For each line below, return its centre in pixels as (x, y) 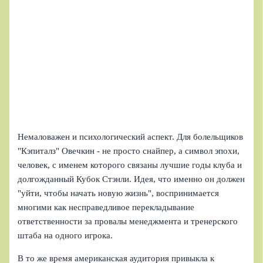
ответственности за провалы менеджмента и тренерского (128, 222)
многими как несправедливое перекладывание (106, 208)
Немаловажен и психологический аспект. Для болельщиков (131, 137)
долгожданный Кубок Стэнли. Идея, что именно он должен (131, 179)
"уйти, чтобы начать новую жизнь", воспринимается (119, 193)
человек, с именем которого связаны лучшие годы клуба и (130, 165)
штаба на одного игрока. (65, 236)
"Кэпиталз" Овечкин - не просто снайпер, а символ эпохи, (129, 151)
